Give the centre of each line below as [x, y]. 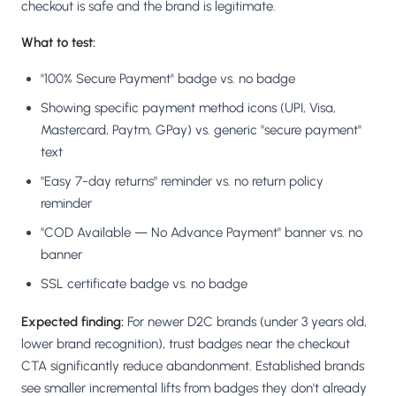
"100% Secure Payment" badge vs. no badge [168, 78]
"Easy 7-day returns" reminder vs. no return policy [182, 181]
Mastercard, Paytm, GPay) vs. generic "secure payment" [201, 129]
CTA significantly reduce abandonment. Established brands [193, 366]
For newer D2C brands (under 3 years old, [245, 321]
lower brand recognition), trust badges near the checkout [186, 343]
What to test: [58, 42]
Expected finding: [72, 321]
